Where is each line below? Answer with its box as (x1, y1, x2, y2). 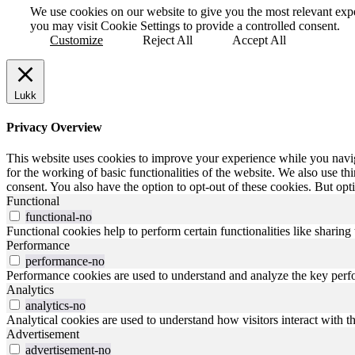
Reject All (143, 32, 193, 47)
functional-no (25, 210, 92, 224)
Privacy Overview (6, 120, 102, 135)
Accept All (232, 32, 286, 47)
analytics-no (25, 299, 86, 313)
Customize (50, 32, 103, 47)
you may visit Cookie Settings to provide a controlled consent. (30, 18, 340, 32)
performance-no (25, 254, 105, 269)
